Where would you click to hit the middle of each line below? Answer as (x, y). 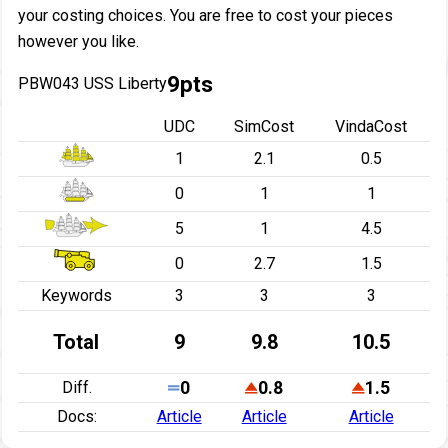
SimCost (264, 127)
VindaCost (371, 127)
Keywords (77, 296)
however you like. (78, 42)
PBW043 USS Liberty (92, 84)
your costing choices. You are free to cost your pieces (205, 16)
